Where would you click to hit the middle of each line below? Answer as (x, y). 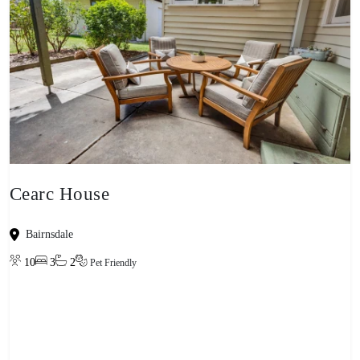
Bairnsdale (49, 234)
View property (63, 302)
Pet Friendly (113, 262)
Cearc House (60, 194)
